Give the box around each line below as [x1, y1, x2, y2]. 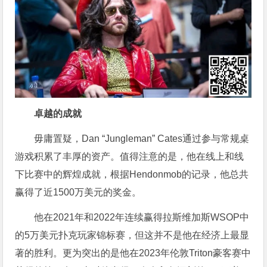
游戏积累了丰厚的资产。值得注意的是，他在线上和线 [15, 151, 244, 162]
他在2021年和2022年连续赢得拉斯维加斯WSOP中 [34, 212, 250, 223]
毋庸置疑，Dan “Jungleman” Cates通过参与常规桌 [34, 133, 250, 144]
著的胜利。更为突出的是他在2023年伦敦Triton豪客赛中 [15, 248, 252, 259]
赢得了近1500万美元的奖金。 [15, 187, 142, 198]
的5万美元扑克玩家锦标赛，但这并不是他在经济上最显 [15, 230, 250, 241]
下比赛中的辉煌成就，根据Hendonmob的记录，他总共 [15, 169, 249, 180]
